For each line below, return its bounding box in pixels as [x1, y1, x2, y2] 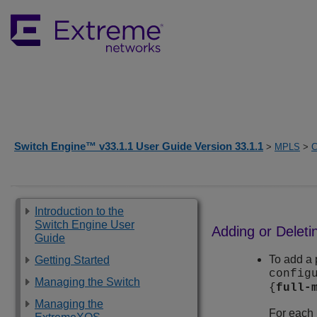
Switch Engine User [35, 219, 134, 231]
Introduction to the [35, 205, 124, 217]
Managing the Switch [35, 276, 140, 288]
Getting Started [35, 254, 110, 266]
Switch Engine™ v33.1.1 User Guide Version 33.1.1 [14, 140, 263, 152]
